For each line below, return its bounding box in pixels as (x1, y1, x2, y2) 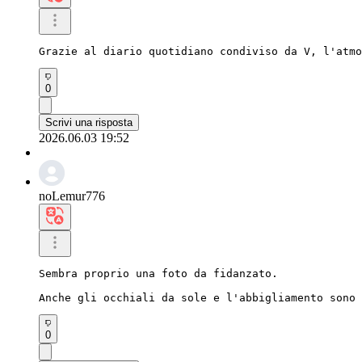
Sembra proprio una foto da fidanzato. (39, 267, 278, 280)
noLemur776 (39, 188, 105, 203)
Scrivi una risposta (45, 116, 133, 128)
